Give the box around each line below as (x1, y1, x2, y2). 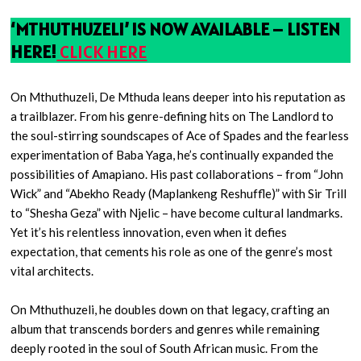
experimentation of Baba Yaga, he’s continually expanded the (10, 147, 334, 162)
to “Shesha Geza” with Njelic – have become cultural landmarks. (10, 205, 343, 220)
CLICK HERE (56, 40, 147, 63)
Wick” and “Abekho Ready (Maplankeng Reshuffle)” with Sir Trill (10, 186, 347, 201)
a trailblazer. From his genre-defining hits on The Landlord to (10, 109, 334, 123)
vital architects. (10, 263, 94, 278)
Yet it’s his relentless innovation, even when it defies (10, 225, 288, 239)
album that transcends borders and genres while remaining (10, 322, 321, 336)
